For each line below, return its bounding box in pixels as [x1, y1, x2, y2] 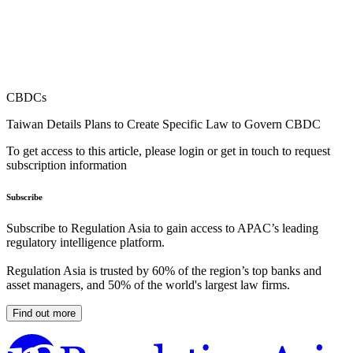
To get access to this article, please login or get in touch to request [6, 144, 330, 158]
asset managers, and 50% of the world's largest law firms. [6, 278, 290, 292]
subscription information [6, 158, 127, 173]
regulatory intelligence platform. [6, 236, 165, 250]
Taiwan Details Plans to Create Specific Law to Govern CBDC [6, 117, 321, 132]
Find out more [13, 307, 76, 320]
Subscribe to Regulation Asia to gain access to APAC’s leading [6, 221, 318, 236]
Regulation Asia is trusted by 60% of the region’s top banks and [6, 264, 321, 278]
